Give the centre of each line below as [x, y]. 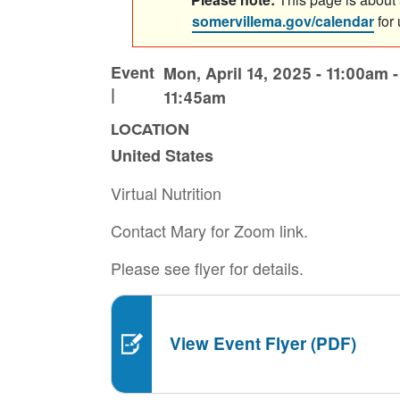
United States [162, 155]
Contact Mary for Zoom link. [209, 230]
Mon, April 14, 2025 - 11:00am [276, 73]
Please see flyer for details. [207, 267]
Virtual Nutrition [166, 192]
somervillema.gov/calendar [283, 21]
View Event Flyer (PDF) [263, 344]
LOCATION [150, 129]
